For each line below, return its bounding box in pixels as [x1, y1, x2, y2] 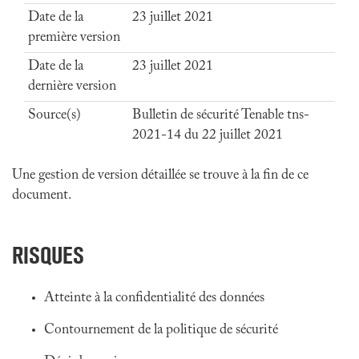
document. [12, 188, 71, 203]
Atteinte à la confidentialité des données [44, 291, 264, 305]
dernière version [28, 79, 116, 94]
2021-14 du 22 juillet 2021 [132, 128, 283, 143]
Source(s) [28, 108, 81, 123]
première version [28, 30, 120, 45]
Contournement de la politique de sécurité [44, 323, 278, 337]
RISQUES [12, 241, 84, 269]
